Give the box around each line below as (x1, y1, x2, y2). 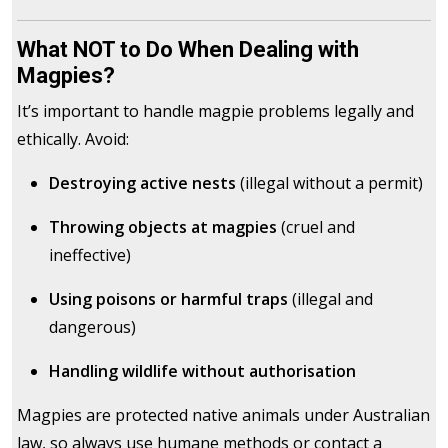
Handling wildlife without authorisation (49, 360, 356, 383)
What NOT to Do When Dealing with (17, 37, 359, 63)
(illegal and (288, 288, 373, 311)
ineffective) (49, 244, 131, 267)
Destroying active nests (49, 172, 236, 195)
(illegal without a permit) (236, 172, 423, 195)
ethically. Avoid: (17, 128, 129, 151)
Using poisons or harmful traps (49, 288, 288, 311)
